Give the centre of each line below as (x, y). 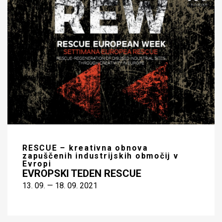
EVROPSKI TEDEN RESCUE (82, 173)
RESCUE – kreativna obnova (85, 148)
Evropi (37, 164)
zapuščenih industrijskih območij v (101, 156)
